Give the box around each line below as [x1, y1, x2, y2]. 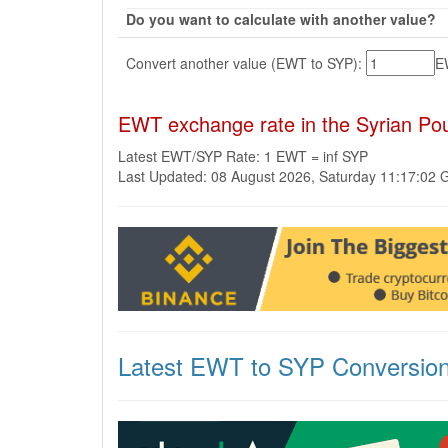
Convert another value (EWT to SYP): [126, 52, 366, 73]
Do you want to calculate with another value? [126, 9, 436, 29]
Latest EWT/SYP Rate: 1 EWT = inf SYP [118, 146, 368, 166]
